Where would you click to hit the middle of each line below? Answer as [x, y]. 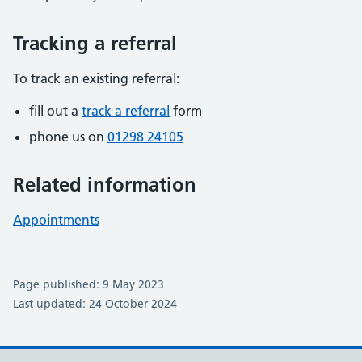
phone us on [68, 137]
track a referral [126, 111]
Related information [105, 185]
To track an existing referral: [96, 78]
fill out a [55, 111]
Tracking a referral [95, 43]
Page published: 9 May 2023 [88, 284]
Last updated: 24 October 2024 [95, 304]
